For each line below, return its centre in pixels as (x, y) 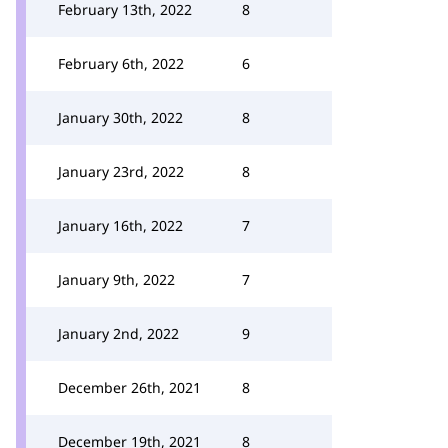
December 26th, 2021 (129, 387)
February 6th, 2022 (121, 63)
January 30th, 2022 (120, 117)
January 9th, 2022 (116, 279)
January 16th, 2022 (120, 225)
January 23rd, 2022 (121, 171)
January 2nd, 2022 (118, 333)
